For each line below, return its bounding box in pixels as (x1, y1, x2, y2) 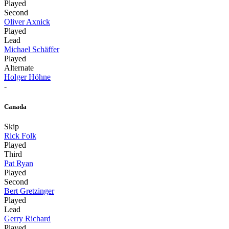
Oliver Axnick (4, 17, 50, 27)
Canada (4, 102, 27, 110)
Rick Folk (4, 131, 36, 140)
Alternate (4, 63, 34, 73)
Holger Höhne (4, 73, 51, 82)
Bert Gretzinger (4, 186, 54, 195)
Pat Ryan (4, 158, 33, 168)
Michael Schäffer (4, 45, 59, 54)
